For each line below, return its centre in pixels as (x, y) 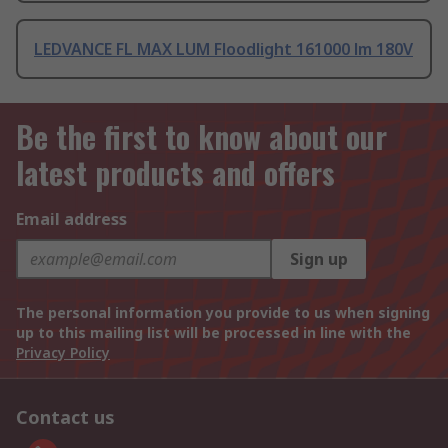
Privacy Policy (63, 353)
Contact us (65, 417)
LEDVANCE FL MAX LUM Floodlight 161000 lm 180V (223, 49)
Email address (71, 219)
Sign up (319, 259)
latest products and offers (175, 173)
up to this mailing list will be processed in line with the (213, 333)
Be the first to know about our (201, 137)
